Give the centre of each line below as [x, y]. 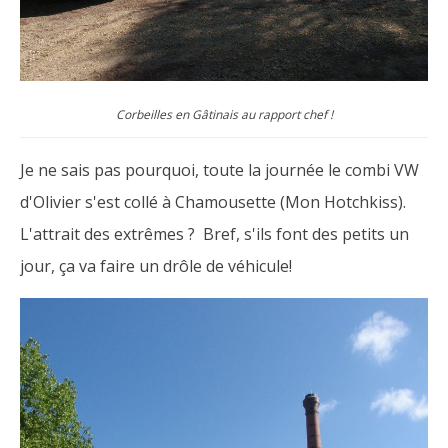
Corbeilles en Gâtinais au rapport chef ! [224, 114]
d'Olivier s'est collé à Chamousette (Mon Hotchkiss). [213, 202]
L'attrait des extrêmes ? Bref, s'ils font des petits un [214, 234]
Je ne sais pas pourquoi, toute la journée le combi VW [219, 170]
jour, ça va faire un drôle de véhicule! [156, 266]
